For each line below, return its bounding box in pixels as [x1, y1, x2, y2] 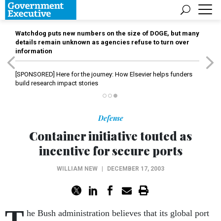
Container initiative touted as [29, 128, 192, 144]
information [15, 47, 52, 55]
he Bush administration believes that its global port [27, 208, 209, 218]
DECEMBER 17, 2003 [107, 165, 164, 172]
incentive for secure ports [38, 143, 183, 158]
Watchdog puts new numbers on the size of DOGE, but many [15, 30, 199, 37]
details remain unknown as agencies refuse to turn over [15, 38, 189, 46]
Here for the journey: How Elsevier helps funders [55, 71, 192, 78]
